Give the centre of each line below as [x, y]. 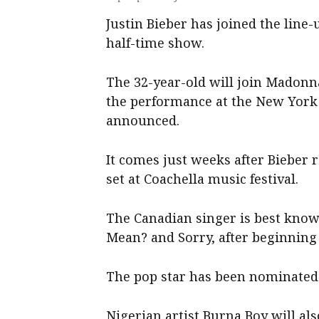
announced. [143, 120]
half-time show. [156, 42]
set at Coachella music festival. [203, 178]
